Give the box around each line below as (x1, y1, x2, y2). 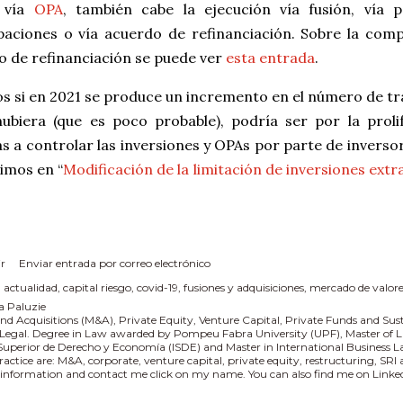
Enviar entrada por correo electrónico (19, 256, 210, 270)
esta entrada (226, 49, 315, 67)
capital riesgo (63, 281, 131, 294)
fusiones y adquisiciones (184, 281, 304, 294)
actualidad (4, 281, 58, 294)
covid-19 (137, 281, 178, 294)
